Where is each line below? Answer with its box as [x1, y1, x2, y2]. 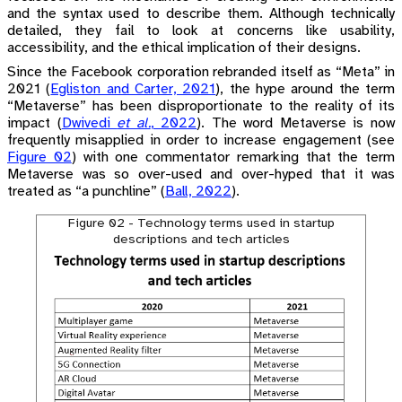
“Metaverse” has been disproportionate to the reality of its [7, 98, 395, 114]
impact [7, 115, 57, 131]
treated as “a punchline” [7, 183, 161, 199]
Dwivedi [61, 115, 118, 131]
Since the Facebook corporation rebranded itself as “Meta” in [7, 64, 395, 80]
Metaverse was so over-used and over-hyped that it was [7, 166, 395, 182]
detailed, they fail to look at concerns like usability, [7, 22, 395, 39]
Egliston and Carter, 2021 [50, 81, 216, 97]
